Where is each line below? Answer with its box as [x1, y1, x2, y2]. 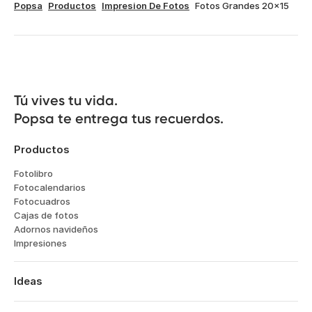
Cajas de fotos [14, 210, 79, 221]
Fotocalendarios [14, 182, 86, 193]
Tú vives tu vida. [14, 92, 118, 109]
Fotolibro [14, 168, 53, 179]
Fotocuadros [14, 196, 70, 207]
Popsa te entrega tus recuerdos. [14, 110, 224, 127]
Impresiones [14, 237, 67, 249]
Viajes [14, 299, 40, 311]
